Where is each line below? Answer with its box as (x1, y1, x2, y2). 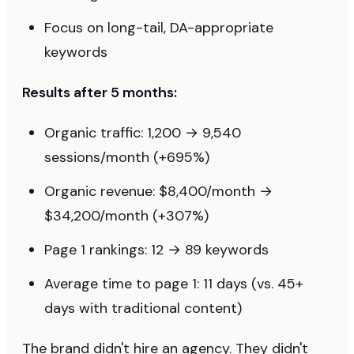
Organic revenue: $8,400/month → (44, 181, 273, 201)
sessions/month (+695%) (44, 147, 209, 167)
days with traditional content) (44, 298, 242, 318)
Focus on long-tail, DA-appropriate (44, 17, 273, 37)
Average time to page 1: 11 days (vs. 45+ (44, 273, 303, 293)
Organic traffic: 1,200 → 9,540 (44, 122, 241, 142)
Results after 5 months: (22, 82, 177, 102)
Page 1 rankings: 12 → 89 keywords (44, 239, 269, 259)
